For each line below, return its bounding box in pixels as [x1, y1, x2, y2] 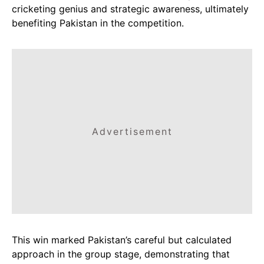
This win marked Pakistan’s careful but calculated [12, 234, 232, 246]
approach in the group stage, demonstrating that [12, 248, 230, 260]
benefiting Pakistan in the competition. [12, 17, 184, 29]
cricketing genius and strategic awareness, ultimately [12, 3, 249, 15]
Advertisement [91, 126, 173, 137]
